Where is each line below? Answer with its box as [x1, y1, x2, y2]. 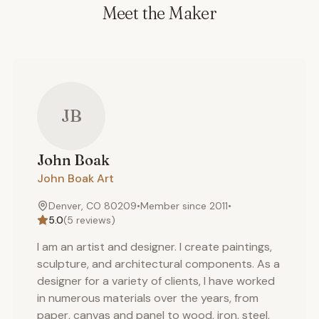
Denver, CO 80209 [48, 199, 137, 212]
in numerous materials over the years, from [37, 291, 258, 305]
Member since [140, 199, 209, 212]
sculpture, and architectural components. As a [37, 256, 280, 271]
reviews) [73, 214, 115, 226]
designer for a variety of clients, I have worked [37, 273, 275, 288]
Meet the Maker [102, 3, 217, 23]
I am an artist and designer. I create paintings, [37, 239, 272, 254]
